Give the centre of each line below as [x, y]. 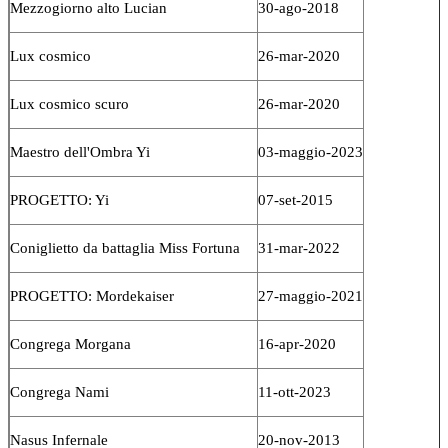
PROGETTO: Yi [59, 199]
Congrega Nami [59, 391]
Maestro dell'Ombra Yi [80, 151]
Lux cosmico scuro [69, 103]
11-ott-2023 [294, 391]
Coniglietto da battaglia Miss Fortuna [125, 247]
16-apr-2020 [297, 343]
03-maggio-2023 [310, 151]
